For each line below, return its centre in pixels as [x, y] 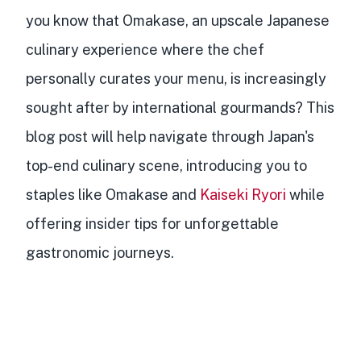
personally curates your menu [125, 79]
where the [195, 50]
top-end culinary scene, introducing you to [166, 166]
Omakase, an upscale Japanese [226, 21]
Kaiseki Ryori [243, 195]
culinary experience [92, 50]
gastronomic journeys [98, 253]
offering [56, 224]
